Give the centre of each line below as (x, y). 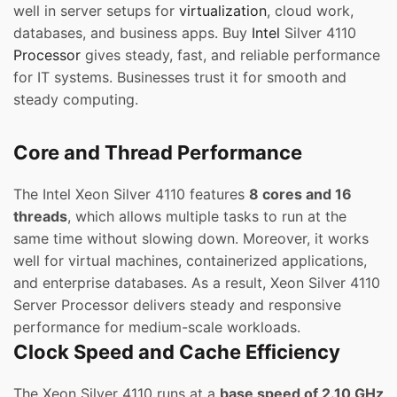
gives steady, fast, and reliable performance (230, 55)
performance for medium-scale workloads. (157, 327)
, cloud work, (310, 11)
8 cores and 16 (300, 195)
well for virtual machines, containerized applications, (190, 261)
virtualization (223, 11)
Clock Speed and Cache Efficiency (177, 352)
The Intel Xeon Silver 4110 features (131, 195)
